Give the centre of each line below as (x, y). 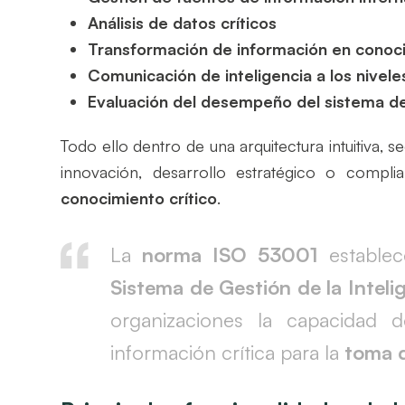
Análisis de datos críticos (183, 22)
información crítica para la (228, 352)
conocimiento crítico (139, 198)
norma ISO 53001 (230, 254)
